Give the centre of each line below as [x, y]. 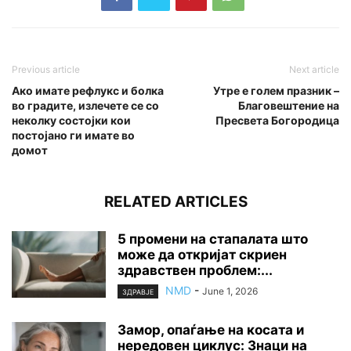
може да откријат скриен [202, 255]
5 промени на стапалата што [213, 239]
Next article [314, 70]
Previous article [46, 70]
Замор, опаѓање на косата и [211, 330]
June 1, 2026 [230, 291]
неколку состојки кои [71, 121]
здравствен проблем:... [195, 271]
